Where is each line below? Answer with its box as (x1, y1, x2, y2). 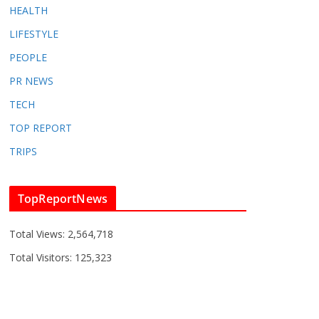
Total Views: (9, 227, 68, 241)
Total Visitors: (9, 251, 75, 265)
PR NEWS (9, 74, 53, 88)
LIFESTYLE (9, 27, 58, 41)
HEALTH (9, 4, 48, 18)
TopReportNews (18, 191, 108, 207)
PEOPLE (9, 51, 47, 65)
